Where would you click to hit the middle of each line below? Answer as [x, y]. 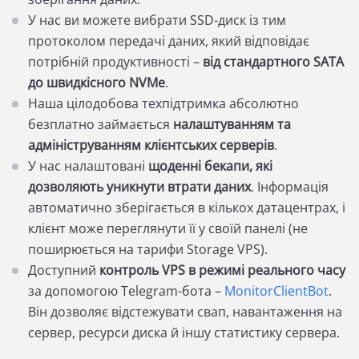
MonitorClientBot [276, 291]
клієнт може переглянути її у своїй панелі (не [168, 228]
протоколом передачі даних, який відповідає [169, 41]
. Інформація [290, 187]
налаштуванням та [232, 124]
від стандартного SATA [273, 62]
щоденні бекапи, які [210, 166]
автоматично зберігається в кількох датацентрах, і [187, 208]
